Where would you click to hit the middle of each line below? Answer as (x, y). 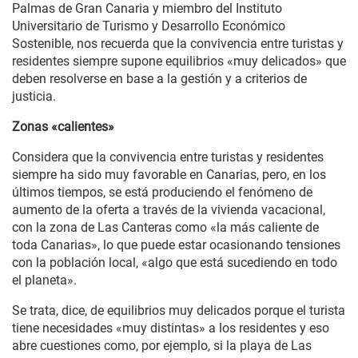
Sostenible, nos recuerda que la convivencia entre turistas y (178, 44)
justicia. (34, 97)
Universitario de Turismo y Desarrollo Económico (149, 26)
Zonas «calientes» (63, 127)
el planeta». (46, 280)
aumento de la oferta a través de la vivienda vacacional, (169, 210)
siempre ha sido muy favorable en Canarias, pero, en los (169, 175)
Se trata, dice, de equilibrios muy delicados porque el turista (179, 311)
